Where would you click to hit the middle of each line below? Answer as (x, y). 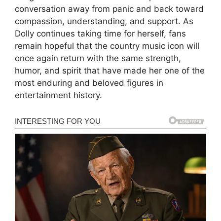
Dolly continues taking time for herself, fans (100, 34)
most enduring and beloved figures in (89, 83)
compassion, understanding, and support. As (104, 21)
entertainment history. (58, 95)
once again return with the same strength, (98, 58)
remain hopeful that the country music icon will (107, 46)
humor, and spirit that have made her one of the (110, 71)
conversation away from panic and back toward (109, 9)
